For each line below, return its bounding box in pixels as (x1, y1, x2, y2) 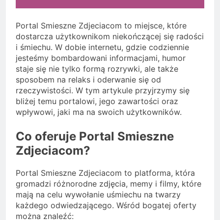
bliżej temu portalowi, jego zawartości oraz (16, 96, 178, 107)
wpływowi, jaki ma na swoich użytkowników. (16, 107, 182, 117)
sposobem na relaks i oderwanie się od (16, 75, 161, 85)
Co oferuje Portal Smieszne (16, 129, 174, 144)
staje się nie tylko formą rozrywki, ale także (16, 64, 178, 74)
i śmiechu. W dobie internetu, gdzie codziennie (16, 42, 189, 53)
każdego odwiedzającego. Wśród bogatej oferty (16, 200, 196, 211)
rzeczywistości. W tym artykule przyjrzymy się (16, 85, 190, 96)
